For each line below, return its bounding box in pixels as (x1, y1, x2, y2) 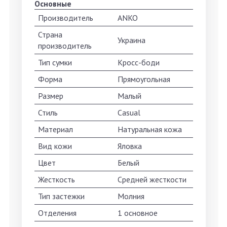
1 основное (118, 208, 158, 218)
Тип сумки (38, 57, 72, 68)
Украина (118, 35, 145, 46)
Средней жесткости (118, 174, 186, 185)
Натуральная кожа (118, 124, 182, 135)
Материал (38, 124, 73, 135)
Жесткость (38, 174, 75, 185)
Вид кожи (38, 141, 72, 152)
